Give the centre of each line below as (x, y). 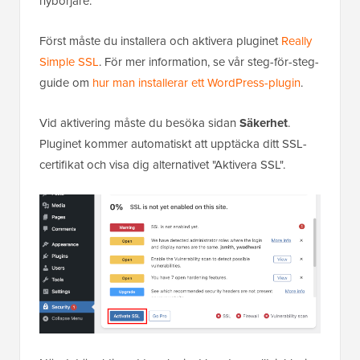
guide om (66, 82)
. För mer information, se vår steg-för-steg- (209, 61)
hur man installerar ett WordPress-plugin (196, 82)
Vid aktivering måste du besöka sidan (139, 123)
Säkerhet (264, 123)
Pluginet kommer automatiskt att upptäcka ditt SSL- (173, 143)
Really (297, 41)
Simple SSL (69, 61)
